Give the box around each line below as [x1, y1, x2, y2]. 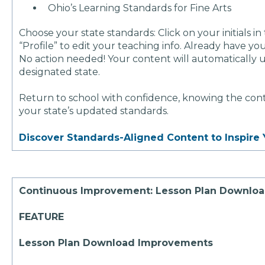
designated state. [19, 66, 103, 77]
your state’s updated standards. [19, 105, 172, 117]
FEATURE [19, 211, 67, 222]
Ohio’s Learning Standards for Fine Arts [48, 2, 232, 14]
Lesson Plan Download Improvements [19, 237, 214, 249]
